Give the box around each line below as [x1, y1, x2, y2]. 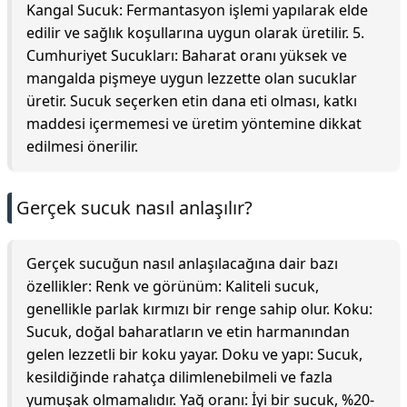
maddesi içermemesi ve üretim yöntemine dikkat [26, 114, 362, 134]
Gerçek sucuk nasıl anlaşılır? [16, 195, 253, 220]
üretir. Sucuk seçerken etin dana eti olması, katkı [26, 91, 357, 111]
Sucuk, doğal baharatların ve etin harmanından [26, 322, 350, 342]
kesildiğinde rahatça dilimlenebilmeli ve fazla [26, 367, 333, 387]
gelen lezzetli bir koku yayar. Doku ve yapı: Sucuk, [26, 344, 362, 364]
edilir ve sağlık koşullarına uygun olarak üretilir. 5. [26, 23, 364, 43]
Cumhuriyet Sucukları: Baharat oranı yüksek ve [26, 45, 347, 65]
